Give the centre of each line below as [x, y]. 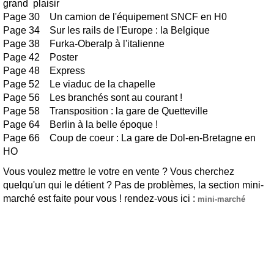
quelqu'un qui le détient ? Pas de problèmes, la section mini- [133, 185]
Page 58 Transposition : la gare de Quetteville [106, 111]
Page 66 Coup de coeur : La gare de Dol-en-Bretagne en [129, 138]
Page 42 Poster [40, 57]
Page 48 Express [44, 70]
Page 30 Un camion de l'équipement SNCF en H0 [115, 17]
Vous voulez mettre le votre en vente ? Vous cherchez [119, 171]
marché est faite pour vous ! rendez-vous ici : [100, 198]
